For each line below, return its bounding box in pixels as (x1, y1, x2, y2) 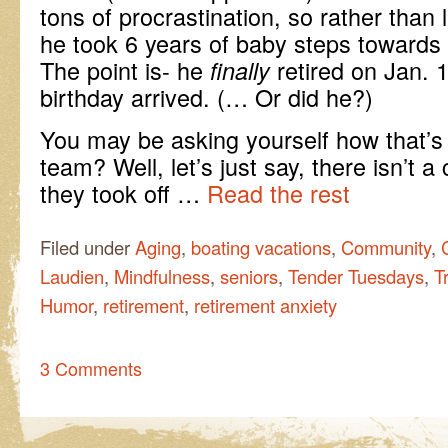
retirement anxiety (194, 291, 337, 318)
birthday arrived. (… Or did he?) (40, 79, 373, 114)
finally (203, 53, 270, 87)
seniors (220, 262, 278, 289)
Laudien (40, 262, 104, 289)
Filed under (40, 233, 135, 260)
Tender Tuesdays (288, 262, 424, 289)
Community (341, 233, 431, 260)
